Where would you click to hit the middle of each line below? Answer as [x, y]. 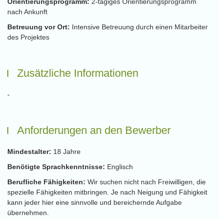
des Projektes [28, 37]
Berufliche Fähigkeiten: [47, 182]
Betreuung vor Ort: [40, 27]
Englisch [120, 167]
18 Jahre [67, 152]
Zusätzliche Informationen [78, 73]
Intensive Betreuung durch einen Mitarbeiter [140, 27]
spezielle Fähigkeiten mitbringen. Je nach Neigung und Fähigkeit [107, 192]
